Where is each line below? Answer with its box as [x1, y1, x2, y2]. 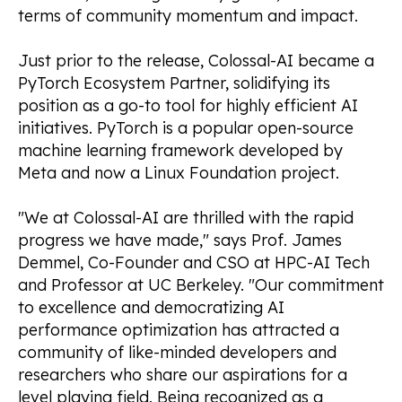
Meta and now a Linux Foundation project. [18, 162, 339, 183]
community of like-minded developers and [18, 342, 336, 363]
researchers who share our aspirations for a [18, 364, 347, 386]
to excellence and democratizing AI [18, 297, 284, 319]
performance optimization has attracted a [18, 319, 339, 341]
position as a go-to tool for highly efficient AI [18, 94, 358, 116]
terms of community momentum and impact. [18, 4, 358, 26]
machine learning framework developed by [18, 139, 343, 161]
